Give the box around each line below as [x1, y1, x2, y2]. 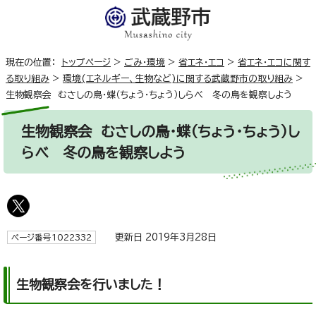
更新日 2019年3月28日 [103, 233, 217, 243]
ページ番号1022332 [11, 233, 92, 242]
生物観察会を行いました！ [16, 278, 166, 291]
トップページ [61, 58, 111, 68]
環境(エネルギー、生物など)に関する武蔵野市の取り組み [63, 74, 293, 84]
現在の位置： [6, 58, 61, 68]
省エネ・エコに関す [238, 58, 310, 68]
